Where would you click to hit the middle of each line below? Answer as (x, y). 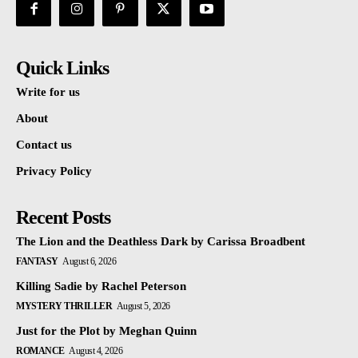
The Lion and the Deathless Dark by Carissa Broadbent (161, 242)
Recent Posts (63, 218)
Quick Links (62, 68)
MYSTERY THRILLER (64, 306)
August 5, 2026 (143, 306)
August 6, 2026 (89, 262)
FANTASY (37, 262)
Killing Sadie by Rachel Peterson (101, 286)
